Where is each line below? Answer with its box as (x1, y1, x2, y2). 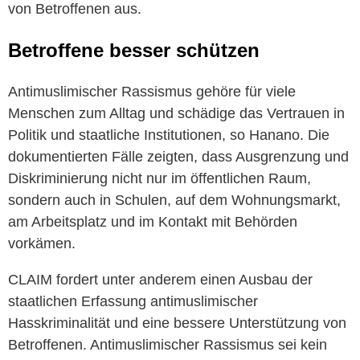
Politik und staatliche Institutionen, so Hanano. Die (8, 126, 329, 143)
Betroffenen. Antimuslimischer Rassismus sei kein (8, 336, 327, 353)
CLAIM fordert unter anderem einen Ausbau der (8, 271, 313, 288)
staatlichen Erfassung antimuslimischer (8, 292, 258, 309)
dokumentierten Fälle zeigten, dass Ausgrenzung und (8, 148, 349, 165)
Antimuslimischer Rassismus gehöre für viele (8, 83, 296, 100)
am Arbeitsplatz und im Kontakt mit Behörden (8, 213, 297, 230)
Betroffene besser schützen (8, 39, 260, 62)
